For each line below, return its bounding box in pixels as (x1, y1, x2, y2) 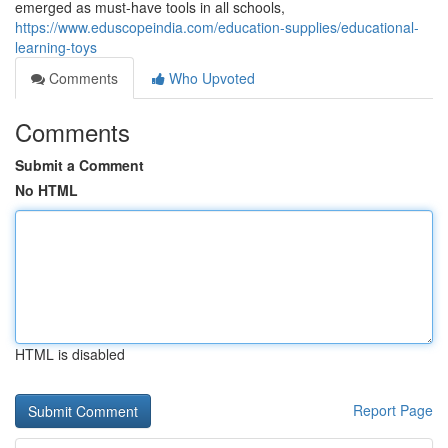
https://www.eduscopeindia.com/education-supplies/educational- (15, 17, 419, 37)
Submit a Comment (15, 155, 144, 175)
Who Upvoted (165, 68, 255, 88)
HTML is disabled (15, 344, 125, 364)
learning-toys (15, 37, 97, 57)
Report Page (353, 400, 433, 420)
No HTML (15, 180, 78, 200)
